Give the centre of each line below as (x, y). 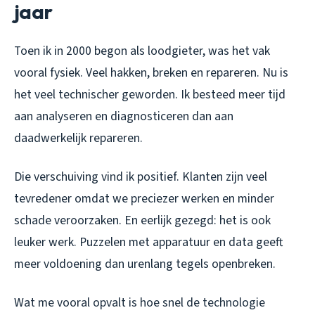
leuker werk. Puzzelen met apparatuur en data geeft (148, 243)
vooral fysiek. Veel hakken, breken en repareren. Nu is (151, 73)
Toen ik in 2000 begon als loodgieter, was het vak (142, 51)
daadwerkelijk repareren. (78, 139)
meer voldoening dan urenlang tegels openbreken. (145, 264)
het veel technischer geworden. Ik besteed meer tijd (150, 95)
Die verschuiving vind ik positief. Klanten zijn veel (141, 177)
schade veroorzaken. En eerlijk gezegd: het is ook (142, 221)
